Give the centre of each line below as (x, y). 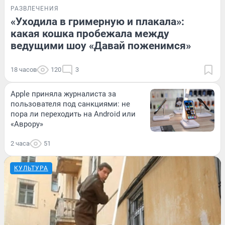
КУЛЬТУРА (31, 168)
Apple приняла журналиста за (63, 94)
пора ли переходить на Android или (73, 114)
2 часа (20, 143)
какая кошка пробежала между (90, 33)
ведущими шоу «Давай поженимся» (101, 45)
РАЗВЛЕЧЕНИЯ (35, 8)
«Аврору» (27, 124)
